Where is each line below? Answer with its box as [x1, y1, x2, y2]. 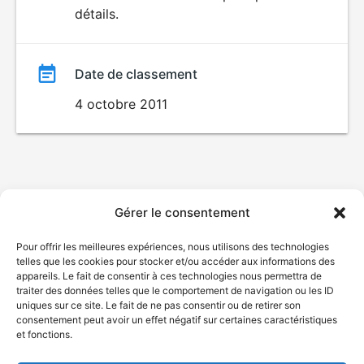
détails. [75, 6, 119, 22]
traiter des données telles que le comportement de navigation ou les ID [16, 284, 334, 297]
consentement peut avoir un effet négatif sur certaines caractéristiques [16, 314, 337, 326]
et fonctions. [16, 328, 72, 340]
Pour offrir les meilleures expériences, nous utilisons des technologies [16, 240, 329, 253]
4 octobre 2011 [75, 96, 167, 112]
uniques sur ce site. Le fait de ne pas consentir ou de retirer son [16, 299, 301, 311]
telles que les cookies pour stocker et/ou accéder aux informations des [16, 255, 335, 267]
